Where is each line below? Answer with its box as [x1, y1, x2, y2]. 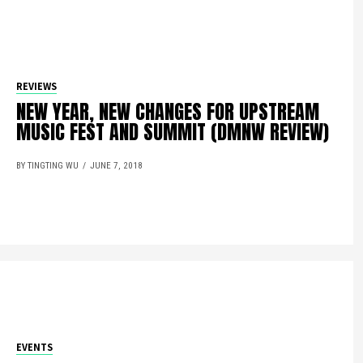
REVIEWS [16, 79, 58, 93]
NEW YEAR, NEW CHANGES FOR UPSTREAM [16, 97, 320, 126]
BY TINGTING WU [16, 160, 79, 171]
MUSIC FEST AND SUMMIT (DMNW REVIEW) [16, 117, 330, 147]
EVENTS [16, 340, 53, 354]
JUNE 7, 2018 [90, 160, 143, 171]
